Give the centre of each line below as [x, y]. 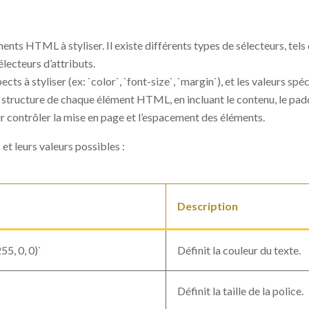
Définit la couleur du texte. [239, 250]
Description [208, 206]
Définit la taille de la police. [240, 291]
